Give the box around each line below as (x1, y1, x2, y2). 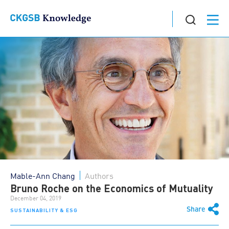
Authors (85, 171, 113, 180)
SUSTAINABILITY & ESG (10, 207, 78, 213)
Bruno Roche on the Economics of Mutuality (10, 182, 213, 194)
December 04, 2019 (10, 194, 61, 201)
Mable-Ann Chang (10, 171, 75, 180)
